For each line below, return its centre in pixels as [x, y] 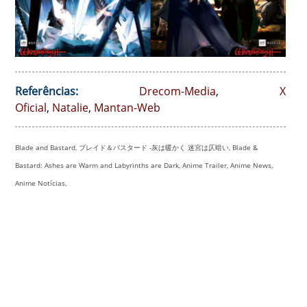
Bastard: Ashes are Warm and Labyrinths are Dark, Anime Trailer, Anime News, [144, 165]
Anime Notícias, [41, 183]
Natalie [70, 108]
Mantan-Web [127, 108]
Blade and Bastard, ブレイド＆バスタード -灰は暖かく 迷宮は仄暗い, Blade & [136, 148]
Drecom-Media [178, 91]
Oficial [31, 108]
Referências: [47, 91]
